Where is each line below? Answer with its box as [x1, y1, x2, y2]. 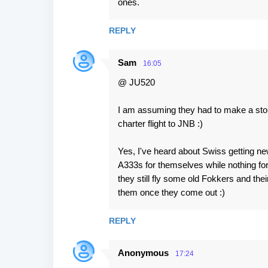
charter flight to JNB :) [117, 118, 203, 129]
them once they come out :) [117, 187, 225, 197]
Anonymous [117, 248, 169, 258]
